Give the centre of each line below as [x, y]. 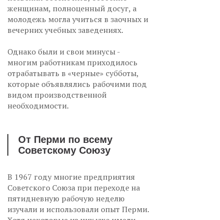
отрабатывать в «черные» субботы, [73, 73]
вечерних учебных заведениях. [65, 30]
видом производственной [57, 95]
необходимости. [38, 105]
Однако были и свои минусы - [64, 51]
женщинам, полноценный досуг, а [72, 8]
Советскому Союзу [64, 150]
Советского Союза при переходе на [74, 187]
